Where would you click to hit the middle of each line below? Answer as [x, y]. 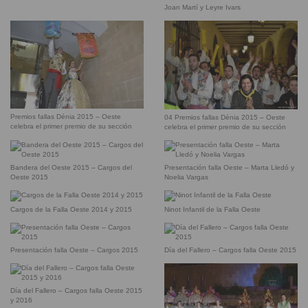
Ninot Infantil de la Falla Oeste [212, 210]
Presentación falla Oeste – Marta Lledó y [229, 168]
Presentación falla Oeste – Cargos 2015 [74, 250]
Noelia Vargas [186, 177]
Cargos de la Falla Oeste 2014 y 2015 [71, 210]
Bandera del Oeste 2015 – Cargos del [71, 168]
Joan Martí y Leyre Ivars [202, 8]
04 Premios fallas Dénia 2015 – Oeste [225, 118]
